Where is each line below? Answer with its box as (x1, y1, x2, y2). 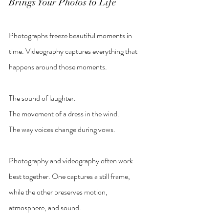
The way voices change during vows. (9, 124, 115, 135)
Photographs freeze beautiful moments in (9, 30, 133, 42)
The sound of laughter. (9, 92, 76, 104)
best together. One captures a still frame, (9, 171, 131, 182)
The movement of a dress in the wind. (9, 108, 119, 120)
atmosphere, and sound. (9, 202, 81, 214)
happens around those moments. (9, 61, 107, 73)
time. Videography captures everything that (9, 45, 139, 57)
